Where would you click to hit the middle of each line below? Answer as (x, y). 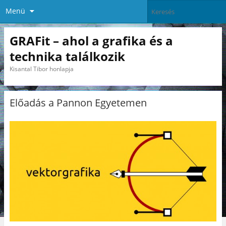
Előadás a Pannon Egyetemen (78, 103)
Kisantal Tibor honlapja (41, 69)
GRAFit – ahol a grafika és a (91, 40)
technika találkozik (67, 56)
